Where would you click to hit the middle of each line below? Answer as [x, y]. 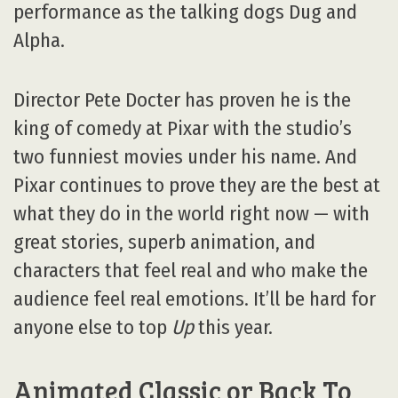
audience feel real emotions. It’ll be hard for [195, 298]
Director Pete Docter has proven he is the [182, 99]
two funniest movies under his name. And [185, 156]
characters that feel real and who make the [191, 270]
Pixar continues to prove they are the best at [197, 185]
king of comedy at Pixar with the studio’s [183, 128]
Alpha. [39, 41]
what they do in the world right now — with [191, 213]
